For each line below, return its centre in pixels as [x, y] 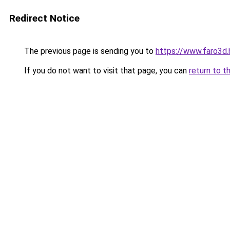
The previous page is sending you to [89, 51]
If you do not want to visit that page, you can [106, 71]
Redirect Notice [44, 18]
